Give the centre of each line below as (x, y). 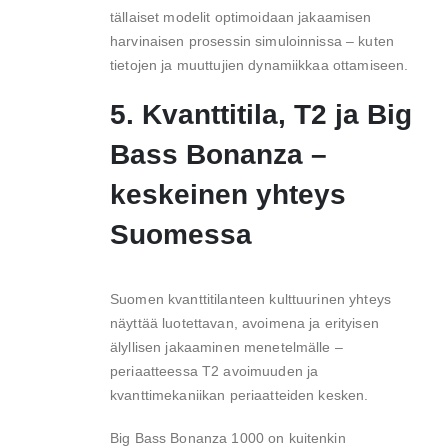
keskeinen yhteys (228, 195)
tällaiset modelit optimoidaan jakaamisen (241, 16)
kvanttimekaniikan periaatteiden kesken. (239, 395)
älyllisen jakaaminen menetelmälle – (226, 347)
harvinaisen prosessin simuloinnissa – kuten (252, 40)
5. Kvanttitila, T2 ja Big (261, 115)
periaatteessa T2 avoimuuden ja (214, 371)
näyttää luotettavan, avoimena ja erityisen (244, 323)
